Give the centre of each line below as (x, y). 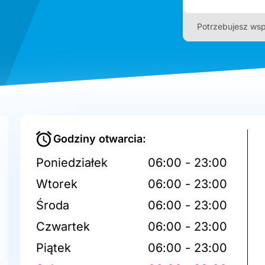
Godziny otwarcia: (100, 138)
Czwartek (63, 226)
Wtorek (57, 184)
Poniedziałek (72, 162)
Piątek (54, 248)
